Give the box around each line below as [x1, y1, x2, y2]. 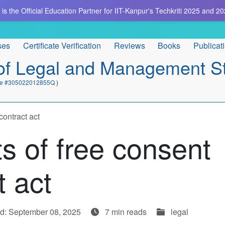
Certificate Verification [23, 39, 101, 51]
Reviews [114, 39, 145, 51]
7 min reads [103, 206, 149, 217]
